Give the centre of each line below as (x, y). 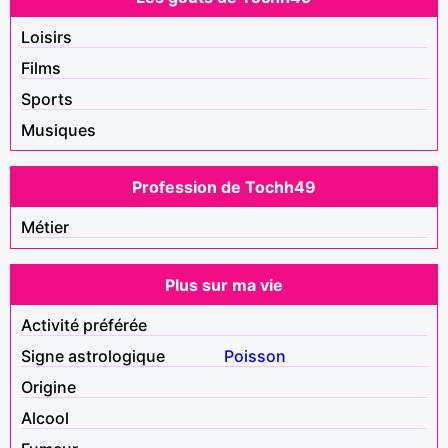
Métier (45, 226)
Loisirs (46, 36)
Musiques (58, 129)
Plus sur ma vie (224, 284)
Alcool (45, 417)
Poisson (255, 355)
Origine (48, 386)
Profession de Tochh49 (224, 186)
